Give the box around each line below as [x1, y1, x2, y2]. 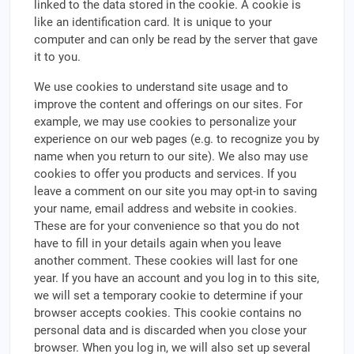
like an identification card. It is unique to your [34, 15, 272, 29]
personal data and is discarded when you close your [34, 323, 307, 337]
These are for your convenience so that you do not [34, 219, 299, 233]
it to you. [34, 50, 81, 64]
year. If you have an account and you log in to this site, [34, 271, 319, 285]
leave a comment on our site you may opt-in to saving [34, 184, 317, 198]
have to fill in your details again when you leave [34, 236, 281, 250]
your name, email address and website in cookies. [34, 201, 297, 216]
